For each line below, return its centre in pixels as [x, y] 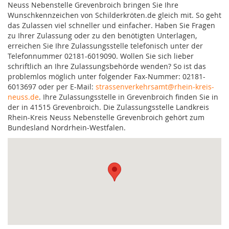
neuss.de [23, 97]
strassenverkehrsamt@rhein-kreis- [155, 86]
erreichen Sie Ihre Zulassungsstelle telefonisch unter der [105, 45]
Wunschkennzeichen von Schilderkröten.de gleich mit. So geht [114, 15]
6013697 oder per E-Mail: [52, 86]
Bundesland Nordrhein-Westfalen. [67, 127]
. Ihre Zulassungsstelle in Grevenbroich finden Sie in [129, 97]
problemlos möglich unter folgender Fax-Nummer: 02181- [107, 76]
